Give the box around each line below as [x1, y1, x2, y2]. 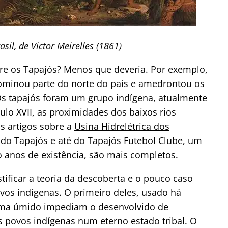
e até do [48, 134, 88, 147]
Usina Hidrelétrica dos [74, 120, 169, 132]
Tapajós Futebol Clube [88, 134, 183, 147]
